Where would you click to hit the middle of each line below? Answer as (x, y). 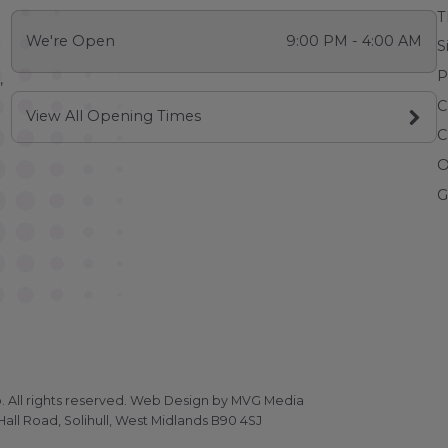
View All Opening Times (114, 116)
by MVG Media (257, 400)
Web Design (170, 400)
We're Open (71, 40)
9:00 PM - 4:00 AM (353, 40)
